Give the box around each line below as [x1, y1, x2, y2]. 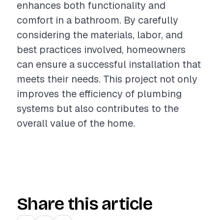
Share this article [17, 193, 153, 215]
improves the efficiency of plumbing [17, 87, 182, 100]
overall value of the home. [17, 117, 135, 130]
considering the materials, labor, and [17, 28, 183, 41]
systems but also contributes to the [17, 102, 179, 115]
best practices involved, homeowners [17, 43, 186, 56]
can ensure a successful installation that [17, 58, 201, 71]
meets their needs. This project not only [17, 73, 197, 85]
